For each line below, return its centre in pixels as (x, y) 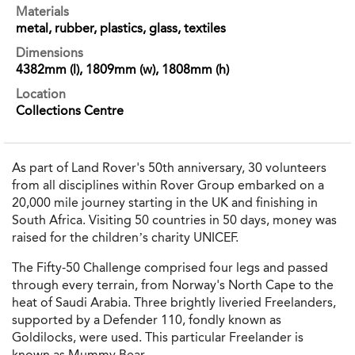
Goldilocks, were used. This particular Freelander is (158, 338)
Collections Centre (70, 110)
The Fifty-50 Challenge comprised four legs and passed (170, 268)
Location (41, 94)
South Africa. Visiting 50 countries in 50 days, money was (174, 220)
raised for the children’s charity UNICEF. (125, 238)
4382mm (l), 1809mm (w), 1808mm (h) (122, 69)
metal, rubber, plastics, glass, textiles (121, 28)
